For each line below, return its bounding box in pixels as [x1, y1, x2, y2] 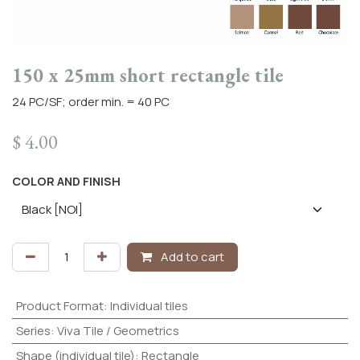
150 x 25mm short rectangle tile [12, 62, 284, 88]
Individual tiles [109, 297, 188, 315]
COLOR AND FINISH [12, 174, 121, 190]
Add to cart [158, 248, 224, 266]
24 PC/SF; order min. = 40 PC [12, 93, 170, 111]
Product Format [15, 297, 104, 315]
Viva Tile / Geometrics [56, 322, 179, 340]
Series [15, 322, 51, 340]
